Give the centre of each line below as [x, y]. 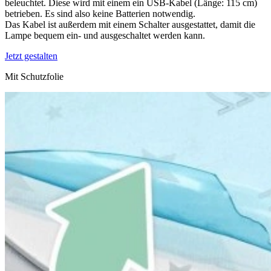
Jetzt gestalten [31, 56]
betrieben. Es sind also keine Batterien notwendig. [100, 13]
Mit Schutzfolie [34, 76]
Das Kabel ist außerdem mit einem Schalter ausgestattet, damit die [130, 24]
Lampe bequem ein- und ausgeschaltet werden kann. [105, 35]
